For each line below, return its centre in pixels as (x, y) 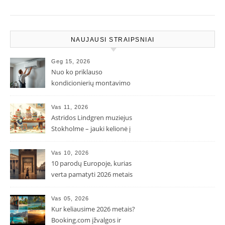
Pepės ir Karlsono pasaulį (88, 140)
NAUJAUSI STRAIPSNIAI (113, 40)
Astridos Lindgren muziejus (92, 118)
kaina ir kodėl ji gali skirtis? (90, 94)
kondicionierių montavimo (91, 83)
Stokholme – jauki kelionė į (91, 129)
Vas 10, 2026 (70, 153)
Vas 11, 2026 (70, 107)
